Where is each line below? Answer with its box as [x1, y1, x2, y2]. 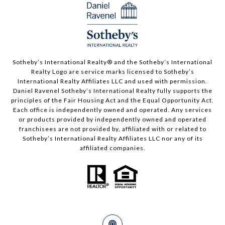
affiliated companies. [79, 144, 146, 152]
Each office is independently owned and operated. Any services [13, 105, 212, 114]
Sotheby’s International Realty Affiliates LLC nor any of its [22, 134, 203, 142]
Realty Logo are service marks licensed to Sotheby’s [31, 67, 194, 75]
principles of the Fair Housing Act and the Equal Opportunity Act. [11, 96, 214, 104]
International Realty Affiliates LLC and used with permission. [18, 77, 207, 85]
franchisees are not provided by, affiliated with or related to [19, 125, 206, 133]
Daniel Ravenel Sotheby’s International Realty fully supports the [13, 86, 212, 94]
